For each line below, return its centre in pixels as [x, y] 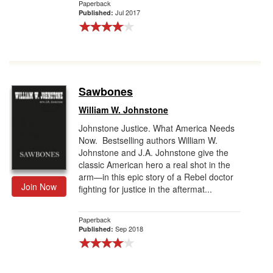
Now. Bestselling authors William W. [148, 140]
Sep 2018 [129, 229]
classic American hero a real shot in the [154, 165]
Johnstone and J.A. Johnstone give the [154, 152]
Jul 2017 [128, 12]
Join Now [39, 186]
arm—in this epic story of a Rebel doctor [156, 177]
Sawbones [106, 91]
